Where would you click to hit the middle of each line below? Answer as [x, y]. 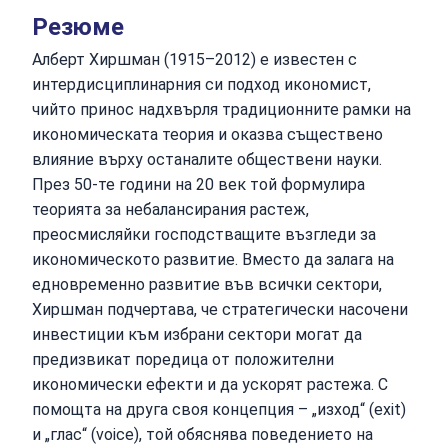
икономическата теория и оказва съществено [207, 134]
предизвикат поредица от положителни [183, 359]
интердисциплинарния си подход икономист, [201, 84]
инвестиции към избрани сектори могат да [197, 334]
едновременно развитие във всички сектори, [207, 284]
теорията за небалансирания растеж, [170, 209]
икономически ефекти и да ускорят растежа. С [210, 384]
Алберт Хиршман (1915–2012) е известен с [194, 59]
